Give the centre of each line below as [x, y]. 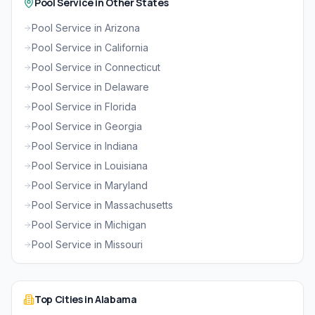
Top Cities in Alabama [86, 300]
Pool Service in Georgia [87, 127]
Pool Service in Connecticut [96, 67]
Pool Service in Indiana [85, 146]
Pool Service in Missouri [87, 245]
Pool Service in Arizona [86, 28]
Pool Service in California [90, 48]
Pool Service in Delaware [90, 87]
